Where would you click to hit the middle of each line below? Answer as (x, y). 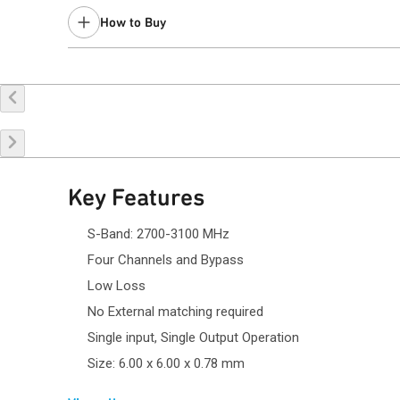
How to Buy (133, 22)
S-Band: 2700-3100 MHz (158, 234)
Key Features (136, 197)
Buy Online (169, 71)
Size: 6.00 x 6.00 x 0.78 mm (166, 363)
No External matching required (175, 312)
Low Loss (117, 286)
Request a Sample (293, 71)
